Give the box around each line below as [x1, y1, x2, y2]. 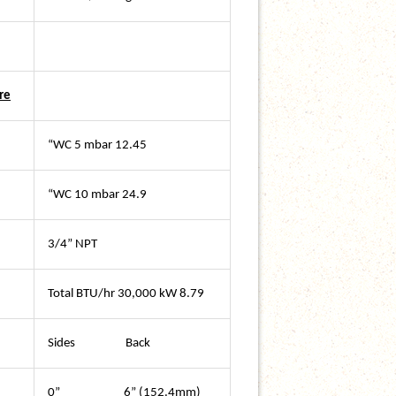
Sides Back [48, 337, 150, 350]
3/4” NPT [48, 238, 97, 251]
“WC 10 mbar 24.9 [48, 188, 147, 202]
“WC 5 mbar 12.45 [48, 139, 149, 152]
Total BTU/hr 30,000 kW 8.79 [48, 287, 204, 301]
